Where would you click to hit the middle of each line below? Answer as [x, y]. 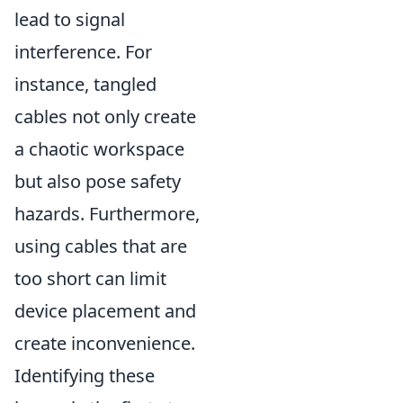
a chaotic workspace [99, 148]
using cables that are [101, 246]
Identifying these [85, 375]
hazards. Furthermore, [107, 213]
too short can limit [90, 278]
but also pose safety [98, 181]
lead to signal [70, 19]
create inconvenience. [105, 343]
